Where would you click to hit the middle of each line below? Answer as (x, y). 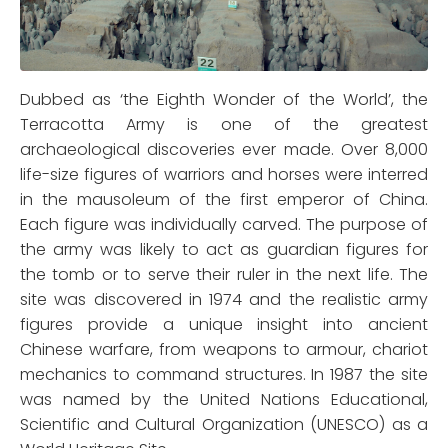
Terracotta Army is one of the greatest (224, 124)
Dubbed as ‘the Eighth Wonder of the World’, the (224, 99)
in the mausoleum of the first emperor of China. (224, 199)
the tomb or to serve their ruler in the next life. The (224, 274)
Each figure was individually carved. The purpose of (224, 224)
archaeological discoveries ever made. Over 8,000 (224, 149)
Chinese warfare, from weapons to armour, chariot (224, 349)
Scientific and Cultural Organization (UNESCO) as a (224, 424)
